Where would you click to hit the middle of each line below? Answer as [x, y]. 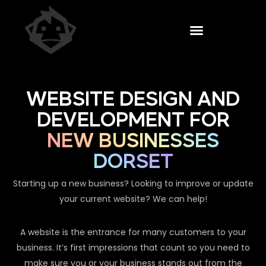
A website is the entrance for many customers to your [133, 232]
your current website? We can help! [133, 199]
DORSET [133, 162]
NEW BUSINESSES [133, 142]
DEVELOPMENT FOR [133, 121]
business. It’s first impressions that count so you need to [133, 248]
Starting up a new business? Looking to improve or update [133, 184]
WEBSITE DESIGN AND [133, 100]
